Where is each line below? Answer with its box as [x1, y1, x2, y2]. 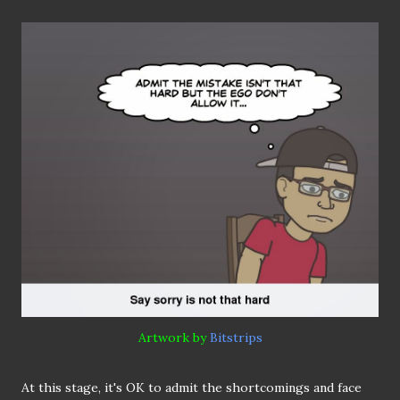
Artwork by [137, 329, 210, 346]
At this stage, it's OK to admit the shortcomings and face [21, 379, 362, 396]
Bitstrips [209, 329, 262, 346]
